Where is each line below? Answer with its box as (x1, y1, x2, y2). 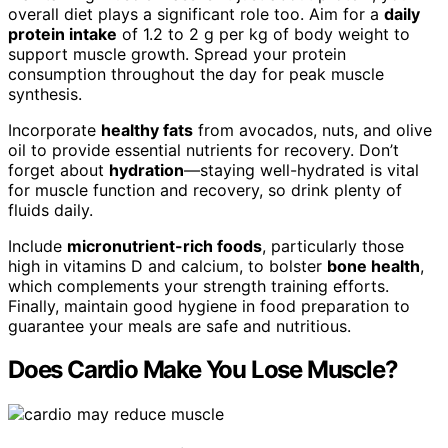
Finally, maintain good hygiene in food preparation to (8, 295, 410, 316)
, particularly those (262, 235, 404, 256)
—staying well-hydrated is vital (184, 159, 419, 180)
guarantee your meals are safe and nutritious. (8, 315, 351, 336)
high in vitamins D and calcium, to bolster (8, 255, 327, 276)
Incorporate (8, 119, 101, 140)
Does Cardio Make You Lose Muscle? (8, 355, 398, 385)
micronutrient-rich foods (67, 235, 262, 256)
